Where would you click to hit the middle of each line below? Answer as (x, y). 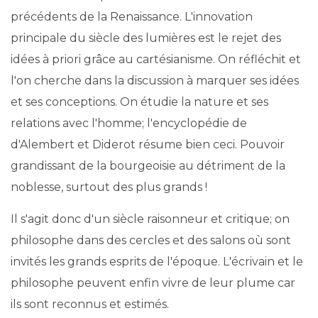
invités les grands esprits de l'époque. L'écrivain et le (157, 262)
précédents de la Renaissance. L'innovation (132, 17)
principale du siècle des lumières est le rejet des (146, 38)
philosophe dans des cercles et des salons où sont (151, 240)
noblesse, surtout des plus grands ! (109, 187)
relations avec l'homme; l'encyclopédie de (129, 123)
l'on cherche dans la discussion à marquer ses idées (155, 81)
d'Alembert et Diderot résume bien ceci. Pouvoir (148, 144)
